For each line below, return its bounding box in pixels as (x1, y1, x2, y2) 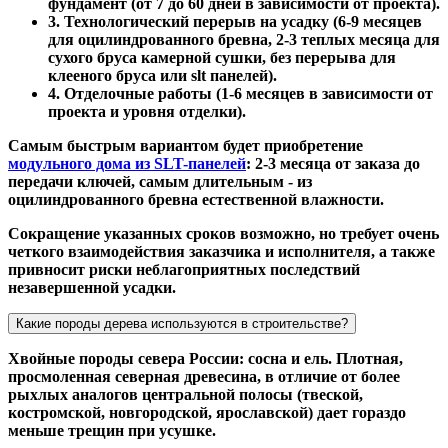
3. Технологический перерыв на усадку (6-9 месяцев (48, 12, 422, 30)
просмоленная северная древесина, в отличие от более (8, 367, 400, 385)
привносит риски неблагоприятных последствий (8, 260, 360, 278)
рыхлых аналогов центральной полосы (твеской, (8, 385, 363, 403)
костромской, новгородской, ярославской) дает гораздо (8, 403, 406, 421)
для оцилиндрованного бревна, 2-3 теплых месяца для (48, 30, 440, 48)
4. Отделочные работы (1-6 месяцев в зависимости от (48, 84, 433, 102)
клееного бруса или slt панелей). (48, 66, 277, 84)
